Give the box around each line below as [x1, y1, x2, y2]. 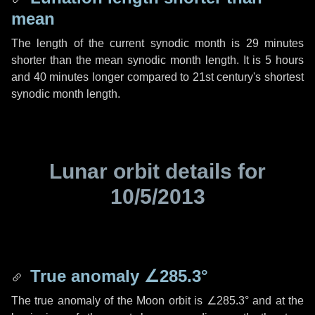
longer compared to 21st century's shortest [89, 71, 304, 83]
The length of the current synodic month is [11, 37, 246, 49]
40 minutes [33, 71, 89, 83]
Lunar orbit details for [49, 160, 266, 183]
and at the [248, 295, 304, 307]
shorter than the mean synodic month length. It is [11, 54, 266, 66]
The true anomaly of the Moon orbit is [11, 295, 207, 307]
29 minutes [245, 37, 304, 49]
